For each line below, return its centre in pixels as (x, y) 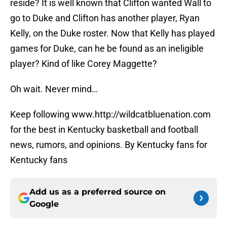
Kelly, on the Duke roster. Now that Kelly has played (112, 33)
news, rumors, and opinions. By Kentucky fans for (109, 145)
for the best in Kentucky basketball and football (104, 130)
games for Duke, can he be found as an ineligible (107, 49)
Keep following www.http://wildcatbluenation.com (110, 115)
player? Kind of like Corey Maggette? (84, 64)
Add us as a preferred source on (98, 192)
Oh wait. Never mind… (54, 89)
